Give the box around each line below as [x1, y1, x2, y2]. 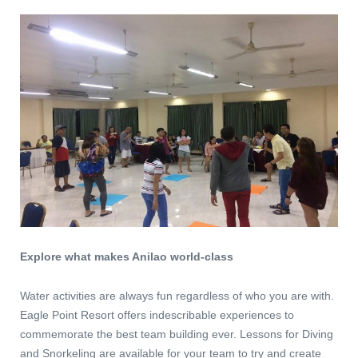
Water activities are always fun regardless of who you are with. [20, 288, 334, 302]
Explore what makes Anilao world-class [20, 249, 233, 263]
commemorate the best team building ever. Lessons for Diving [20, 327, 333, 340]
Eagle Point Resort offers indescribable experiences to [20, 308, 294, 321]
